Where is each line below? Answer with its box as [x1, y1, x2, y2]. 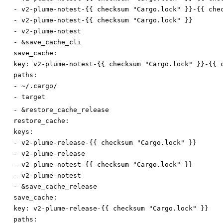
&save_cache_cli [21, 38, 81, 46]
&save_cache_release [21, 183, 97, 191]
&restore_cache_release [21, 106, 109, 114]
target [21, 93, 45, 101]
